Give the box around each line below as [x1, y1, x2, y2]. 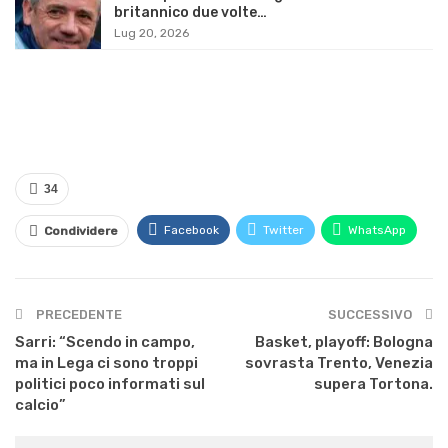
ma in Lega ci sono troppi [15, 354, 198, 373]
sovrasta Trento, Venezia [245, 354, 433, 373]
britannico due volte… [114, 3, 267, 21]
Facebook [164, 223, 219, 238]
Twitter [263, 223, 304, 238]
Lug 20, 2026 [114, 25, 189, 40]
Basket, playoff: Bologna [255, 333, 433, 352]
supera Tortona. [314, 375, 433, 394]
